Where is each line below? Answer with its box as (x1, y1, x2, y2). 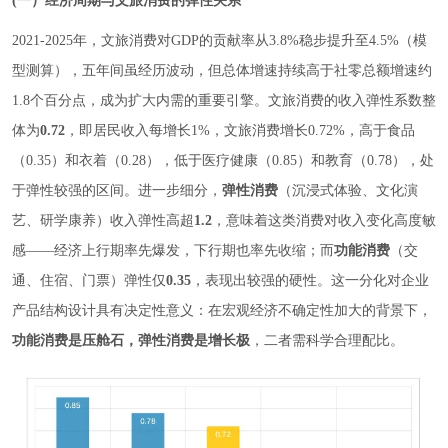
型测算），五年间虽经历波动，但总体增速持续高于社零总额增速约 (12, 63, 432, 78)
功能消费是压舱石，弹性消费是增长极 (12, 333, 250, 348)
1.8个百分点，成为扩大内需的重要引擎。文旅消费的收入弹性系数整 (12, 93, 436, 108)
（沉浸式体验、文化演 (278, 183, 418, 198)
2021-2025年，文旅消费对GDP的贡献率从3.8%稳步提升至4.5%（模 (12, 33, 427, 48)
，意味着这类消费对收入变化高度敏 (212, 213, 436, 228)
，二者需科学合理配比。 (250, 333, 404, 348)
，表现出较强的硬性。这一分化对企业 (191, 273, 429, 288)
